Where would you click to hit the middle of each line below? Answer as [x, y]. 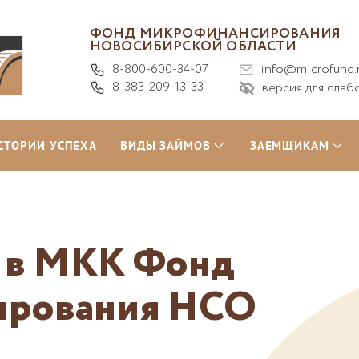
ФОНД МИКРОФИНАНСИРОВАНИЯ [215, 34]
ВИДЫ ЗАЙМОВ [165, 145]
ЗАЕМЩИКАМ [289, 145]
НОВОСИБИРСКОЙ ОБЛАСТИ [193, 47]
